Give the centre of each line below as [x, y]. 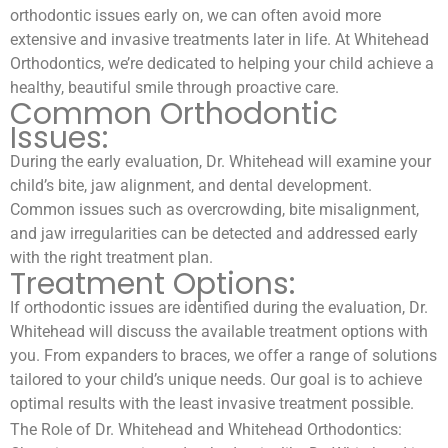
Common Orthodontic [174, 113]
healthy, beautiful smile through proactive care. [174, 87]
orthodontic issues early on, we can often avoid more [195, 15]
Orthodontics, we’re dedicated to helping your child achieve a [222, 63]
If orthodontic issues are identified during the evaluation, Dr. [219, 307]
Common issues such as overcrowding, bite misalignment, [214, 209]
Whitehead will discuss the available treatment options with [219, 331]
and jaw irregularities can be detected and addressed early [214, 233]
